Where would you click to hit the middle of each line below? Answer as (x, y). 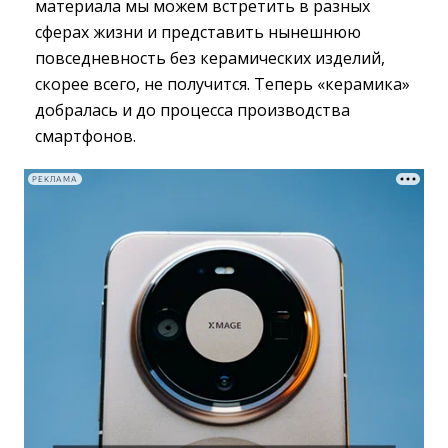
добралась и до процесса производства (192, 110)
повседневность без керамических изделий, (210, 58)
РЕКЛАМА (55, 179)
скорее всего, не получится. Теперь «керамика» (222, 84)
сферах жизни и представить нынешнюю (198, 32)
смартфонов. (85, 136)
